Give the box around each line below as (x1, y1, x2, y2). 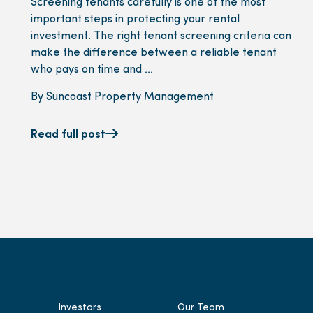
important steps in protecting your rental (31, 13, 240, 25)
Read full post (31, 129, 106, 140)
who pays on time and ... (31, 64, 154, 75)
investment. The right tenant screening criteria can (31, 30, 292, 42)
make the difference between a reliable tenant (31, 47, 277, 59)
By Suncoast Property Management (31, 91, 214, 103)
